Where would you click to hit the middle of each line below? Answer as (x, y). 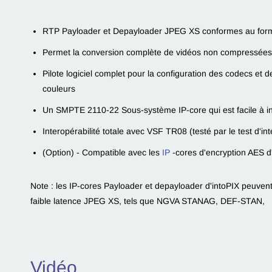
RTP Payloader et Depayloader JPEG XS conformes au (150, 31)
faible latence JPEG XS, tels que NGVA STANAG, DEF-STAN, (149, 201)
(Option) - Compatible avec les (102, 152)
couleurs (59, 89)
